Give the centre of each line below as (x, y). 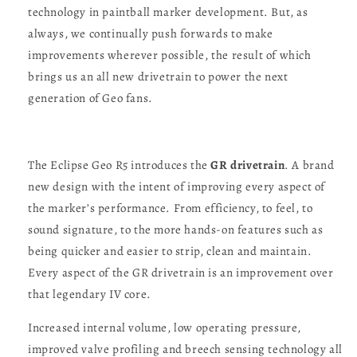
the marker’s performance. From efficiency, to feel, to (171, 208)
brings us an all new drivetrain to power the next (158, 77)
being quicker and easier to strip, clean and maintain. (170, 251)
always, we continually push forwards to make (151, 34)
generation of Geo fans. (90, 98)
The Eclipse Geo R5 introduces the (118, 165)
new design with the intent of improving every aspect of (177, 187)
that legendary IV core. (90, 294)
